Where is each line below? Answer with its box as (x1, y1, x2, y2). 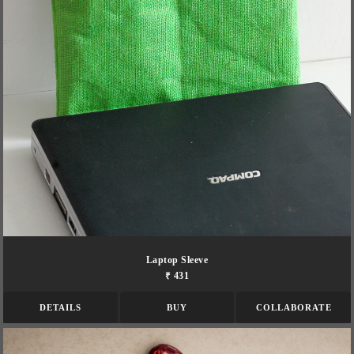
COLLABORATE (255, 302, 332, 312)
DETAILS (39, 302, 82, 312)
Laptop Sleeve (145, 254, 209, 265)
